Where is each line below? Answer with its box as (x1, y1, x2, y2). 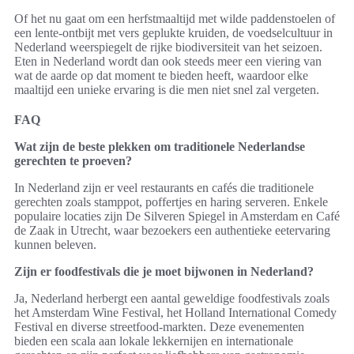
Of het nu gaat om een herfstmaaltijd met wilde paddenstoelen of (14, 12, 335, 26)
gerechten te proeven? (14, 154, 132, 168)
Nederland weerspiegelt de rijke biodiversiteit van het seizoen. (14, 40, 322, 55)
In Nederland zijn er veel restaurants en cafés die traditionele (14, 181, 314, 195)
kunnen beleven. (14, 238, 96, 252)
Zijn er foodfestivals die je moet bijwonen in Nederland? (14, 265, 314, 279)
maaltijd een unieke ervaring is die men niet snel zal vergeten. (14, 83, 319, 97)
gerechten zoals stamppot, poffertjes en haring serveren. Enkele (14, 195, 328, 209)
